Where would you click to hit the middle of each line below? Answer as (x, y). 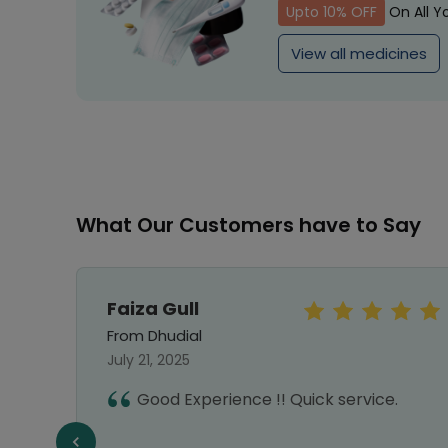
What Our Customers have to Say (248, 225)
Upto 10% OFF (331, 12)
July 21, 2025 (148, 360)
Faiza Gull (153, 308)
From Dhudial (154, 335)
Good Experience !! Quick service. (267, 399)
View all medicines (359, 53)
